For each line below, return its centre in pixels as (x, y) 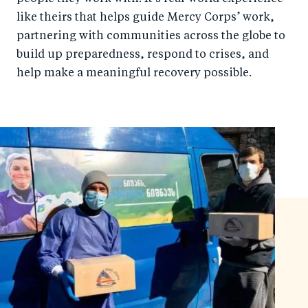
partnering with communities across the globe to (151, 37)
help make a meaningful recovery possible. (134, 74)
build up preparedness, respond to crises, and (143, 55)
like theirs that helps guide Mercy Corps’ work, (145, 18)
